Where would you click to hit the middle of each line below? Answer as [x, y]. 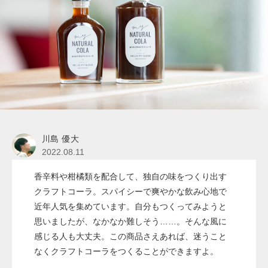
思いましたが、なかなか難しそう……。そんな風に [130, 222]
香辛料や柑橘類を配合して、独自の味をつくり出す [130, 177]
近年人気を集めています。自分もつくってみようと [130, 207]
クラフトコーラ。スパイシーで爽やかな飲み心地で [130, 192]
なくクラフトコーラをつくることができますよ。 [126, 252]
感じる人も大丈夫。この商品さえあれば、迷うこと [130, 237]
